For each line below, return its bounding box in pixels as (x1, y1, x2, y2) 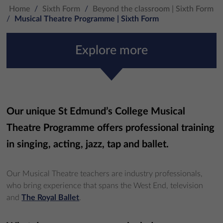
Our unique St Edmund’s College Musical (6, 106, 186, 116)
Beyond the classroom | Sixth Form (93, 5, 214, 13)
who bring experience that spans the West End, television (6, 181, 204, 190)
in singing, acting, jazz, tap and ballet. (6, 139, 169, 149)
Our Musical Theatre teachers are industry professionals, (6, 169, 203, 178)
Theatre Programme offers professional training (6, 122, 215, 133)
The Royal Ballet (21, 193, 80, 202)
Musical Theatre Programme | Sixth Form (14, 15, 159, 23)
